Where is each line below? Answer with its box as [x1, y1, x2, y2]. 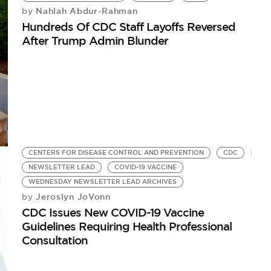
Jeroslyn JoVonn [33, 191, 111, 203]
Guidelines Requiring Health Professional [22, 219, 232, 234]
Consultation [22, 233, 88, 248]
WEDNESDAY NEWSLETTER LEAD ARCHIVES [28, 178, 177, 186]
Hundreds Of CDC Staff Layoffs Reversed [22, 19, 236, 34]
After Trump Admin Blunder [22, 33, 169, 48]
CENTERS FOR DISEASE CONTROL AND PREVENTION [28, 149, 204, 157]
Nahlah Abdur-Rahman [33, 5, 138, 16]
